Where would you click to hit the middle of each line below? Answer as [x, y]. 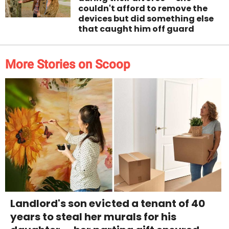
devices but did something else [146, 18]
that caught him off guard [136, 29]
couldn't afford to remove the [143, 8]
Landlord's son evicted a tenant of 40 [108, 203]
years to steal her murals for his [93, 216]
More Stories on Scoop [68, 64]
